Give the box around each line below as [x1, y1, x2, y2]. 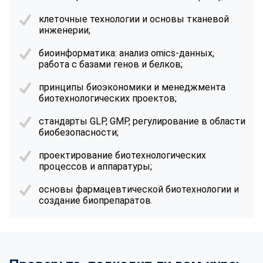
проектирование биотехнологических [39, 149, 206, 161]
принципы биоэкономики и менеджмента [39, 81, 225, 93]
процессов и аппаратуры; [39, 160, 152, 172]
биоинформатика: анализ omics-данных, [39, 47, 214, 59]
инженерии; [39, 24, 90, 36]
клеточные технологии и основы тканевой [39, 13, 229, 25]
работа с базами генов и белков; [39, 58, 183, 70]
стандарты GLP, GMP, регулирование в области [39, 115, 245, 127]
